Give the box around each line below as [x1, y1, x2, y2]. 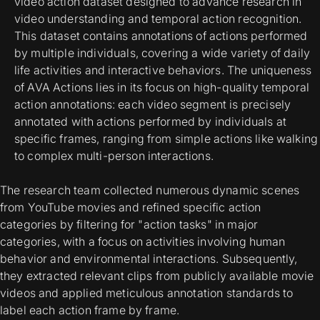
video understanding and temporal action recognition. [14, 11, 302, 26]
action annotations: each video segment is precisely [14, 97, 291, 112]
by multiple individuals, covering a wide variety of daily [14, 46, 311, 61]
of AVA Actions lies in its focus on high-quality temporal [14, 80, 310, 95]
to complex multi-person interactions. [14, 149, 214, 164]
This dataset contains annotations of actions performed [14, 29, 308, 44]
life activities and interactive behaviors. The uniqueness [14, 63, 312, 78]
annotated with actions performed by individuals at [14, 114, 287, 129]
